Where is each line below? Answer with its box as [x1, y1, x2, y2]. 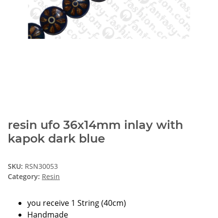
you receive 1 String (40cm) [27, 197, 126, 208]
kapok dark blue [8, 131, 105, 145]
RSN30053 [25, 161, 58, 171]
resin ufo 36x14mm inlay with [8, 117, 183, 132]
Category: [8, 171, 42, 181]
